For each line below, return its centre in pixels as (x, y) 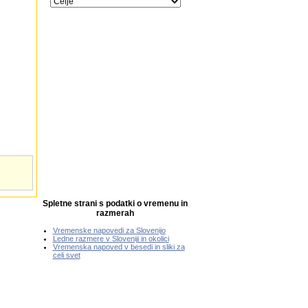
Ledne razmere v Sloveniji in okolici (111, 239)
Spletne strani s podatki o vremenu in (115, 203)
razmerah (115, 213)
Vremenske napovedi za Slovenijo (109, 230)
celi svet (66, 255)
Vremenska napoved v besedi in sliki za (119, 247)
